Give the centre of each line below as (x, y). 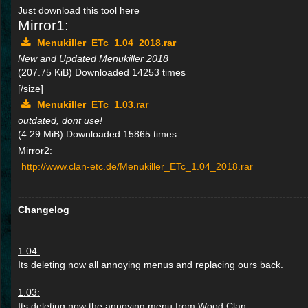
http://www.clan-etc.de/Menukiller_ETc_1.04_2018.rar (137, 167)
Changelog (44, 210)
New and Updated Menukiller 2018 (93, 59)
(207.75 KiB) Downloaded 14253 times (102, 73)
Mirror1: (43, 26)
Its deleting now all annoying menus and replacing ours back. (151, 265)
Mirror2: (35, 151)
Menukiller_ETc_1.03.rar (93, 105)
